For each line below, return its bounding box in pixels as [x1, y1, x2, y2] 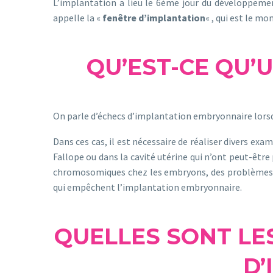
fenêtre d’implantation [102, 12, 205, 24]
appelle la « [53, 12, 102, 24]
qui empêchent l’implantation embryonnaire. [53, 181, 242, 194]
